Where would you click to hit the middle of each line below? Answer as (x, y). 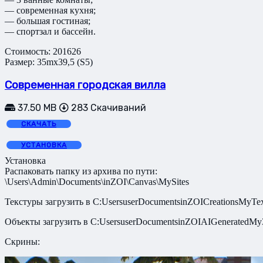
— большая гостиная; (48, 21)
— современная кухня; (50, 10)
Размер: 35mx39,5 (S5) (49, 62)
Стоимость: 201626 (43, 51)
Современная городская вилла (85, 85)
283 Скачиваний (107, 108)
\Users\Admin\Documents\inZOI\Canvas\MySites (97, 182)
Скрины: (22, 242)
